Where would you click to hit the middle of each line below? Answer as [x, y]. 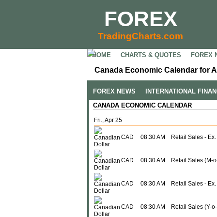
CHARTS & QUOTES [151, 55]
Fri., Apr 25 [108, 120]
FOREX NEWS [114, 91]
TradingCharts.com [140, 36]
